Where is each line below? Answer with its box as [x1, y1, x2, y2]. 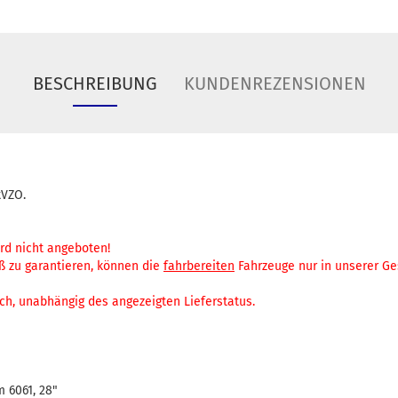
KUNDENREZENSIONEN [183, 73, 366, 95]
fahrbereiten [163, 259, 235, 275]
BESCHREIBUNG [32, 73, 157, 95]
